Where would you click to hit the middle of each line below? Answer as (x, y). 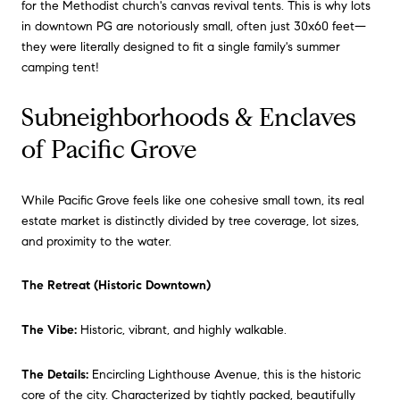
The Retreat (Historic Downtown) (116, 286)
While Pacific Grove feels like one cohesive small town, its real (193, 200)
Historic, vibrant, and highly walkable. (182, 330)
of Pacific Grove (109, 150)
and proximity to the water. (96, 241)
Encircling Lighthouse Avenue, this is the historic (225, 374)
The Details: (55, 374)
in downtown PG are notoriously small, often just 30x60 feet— (194, 27)
